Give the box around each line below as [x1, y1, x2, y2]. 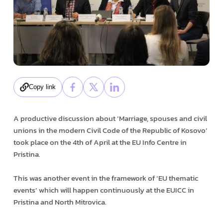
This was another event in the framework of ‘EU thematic [13, 172, 198, 184]
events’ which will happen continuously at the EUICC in [13, 184, 194, 196]
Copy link [28, 83, 56, 91]
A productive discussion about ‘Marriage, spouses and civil [13, 112, 207, 124]
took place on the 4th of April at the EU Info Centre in [13, 136, 187, 148]
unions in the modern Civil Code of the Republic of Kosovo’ [13, 124, 208, 136]
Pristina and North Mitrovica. [13, 196, 107, 208]
